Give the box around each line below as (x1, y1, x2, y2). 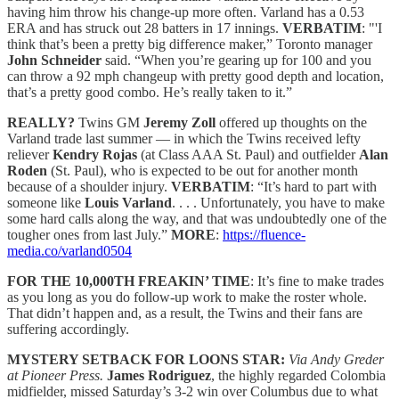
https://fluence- (223, 227, 305, 243)
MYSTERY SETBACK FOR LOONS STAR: (7, 352, 289, 368)
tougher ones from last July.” (7, 227, 171, 243)
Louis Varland (85, 195, 172, 211)
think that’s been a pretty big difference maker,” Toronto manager (7, 37, 372, 53)
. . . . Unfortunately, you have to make (172, 195, 385, 211)
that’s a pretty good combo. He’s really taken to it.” (7, 85, 292, 101)
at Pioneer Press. (7, 368, 107, 384)
